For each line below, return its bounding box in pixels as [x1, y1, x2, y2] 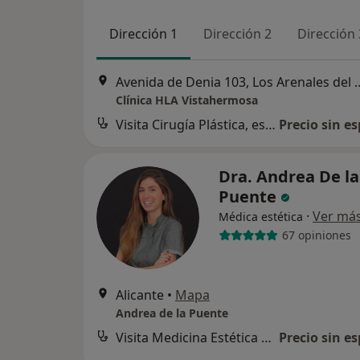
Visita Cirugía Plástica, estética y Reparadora [265, 115, 276, 133]
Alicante [116, 285, 164, 304]
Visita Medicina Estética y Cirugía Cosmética [261, 328, 272, 346]
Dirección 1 [109, 25, 178, 43]
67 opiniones [281, 227, 351, 243]
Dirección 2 [203, 25, 272, 43]
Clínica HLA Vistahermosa [116, 92, 258, 108]
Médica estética [219, 208, 303, 224]
